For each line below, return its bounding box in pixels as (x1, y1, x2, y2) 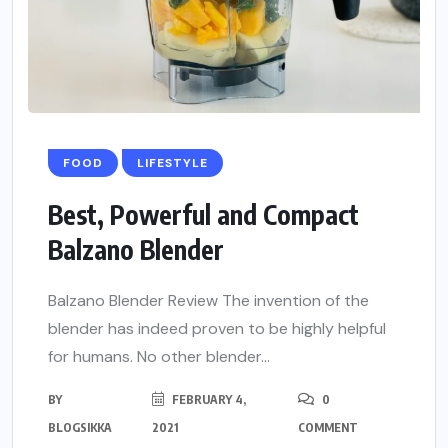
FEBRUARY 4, (168, 392, 246, 408)
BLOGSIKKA (48, 420, 112, 436)
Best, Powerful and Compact (48, 198, 359, 232)
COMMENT (297, 420, 358, 436)
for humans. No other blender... (48, 346, 270, 368)
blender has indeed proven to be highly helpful (48, 318, 386, 340)
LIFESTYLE (137, 155, 208, 172)
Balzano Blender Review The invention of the (48, 290, 369, 312)
